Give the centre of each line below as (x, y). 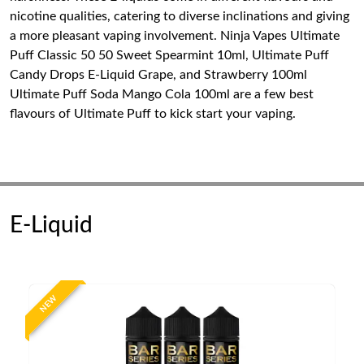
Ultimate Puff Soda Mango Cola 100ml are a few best (162, 94)
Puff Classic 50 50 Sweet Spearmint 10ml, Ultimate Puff (169, 55)
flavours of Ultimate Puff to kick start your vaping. (153, 114)
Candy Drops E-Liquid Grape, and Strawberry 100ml (158, 75)
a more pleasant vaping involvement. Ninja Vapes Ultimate (175, 36)
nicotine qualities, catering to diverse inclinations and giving (180, 16)
